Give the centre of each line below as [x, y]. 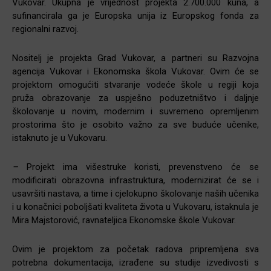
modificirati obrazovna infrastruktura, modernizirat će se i [135, 180]
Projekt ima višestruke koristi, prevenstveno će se [143, 167]
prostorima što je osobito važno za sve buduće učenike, [135, 124]
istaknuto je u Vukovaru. [60, 138]
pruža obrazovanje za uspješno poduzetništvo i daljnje [135, 98]
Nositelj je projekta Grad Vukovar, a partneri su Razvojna [135, 58]
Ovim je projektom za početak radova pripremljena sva [135, 249]
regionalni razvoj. [45, 29]
